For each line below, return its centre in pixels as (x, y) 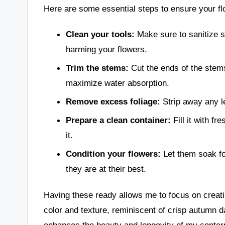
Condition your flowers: (113, 154)
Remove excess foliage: (113, 102)
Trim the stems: (97, 68)
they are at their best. (106, 169)
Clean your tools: (100, 34)
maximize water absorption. (117, 83)
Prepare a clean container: (118, 120)
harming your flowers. (106, 49)
